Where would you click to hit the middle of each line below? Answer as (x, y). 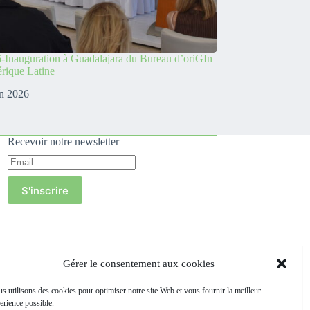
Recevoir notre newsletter (63, 142)
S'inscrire (45, 190)
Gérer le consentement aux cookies (138, 263)
